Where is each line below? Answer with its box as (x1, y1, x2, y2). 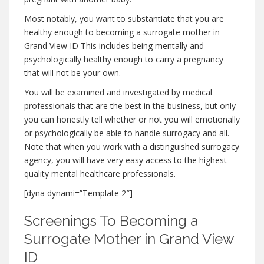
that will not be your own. (24, 67, 121, 78)
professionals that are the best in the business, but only (24, 100, 236, 111)
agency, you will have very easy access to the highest (24, 154, 227, 166)
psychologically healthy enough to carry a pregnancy (24, 54, 223, 65)
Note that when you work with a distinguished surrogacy (24, 141, 239, 152)
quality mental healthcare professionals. (24, 168, 176, 179)
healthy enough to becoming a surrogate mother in (24, 27, 220, 38)
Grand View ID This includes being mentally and (24, 40, 204, 51)
